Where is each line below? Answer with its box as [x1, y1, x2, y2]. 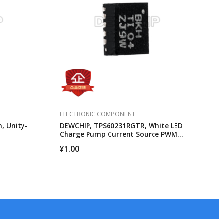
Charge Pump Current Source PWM [60, 129, 177, 139]
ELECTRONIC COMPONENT [60, 109, 135, 118]
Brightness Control [60, 138, 124, 148]
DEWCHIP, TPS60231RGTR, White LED [60, 120, 183, 130]
